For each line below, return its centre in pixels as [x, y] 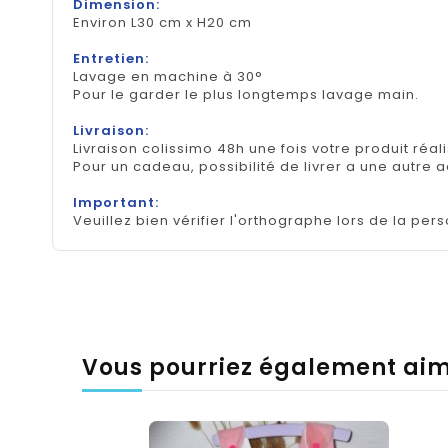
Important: [116, 202]
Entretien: [111, 58]
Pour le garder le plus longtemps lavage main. [246, 94]
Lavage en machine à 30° [168, 76]
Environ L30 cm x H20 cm [162, 22]
